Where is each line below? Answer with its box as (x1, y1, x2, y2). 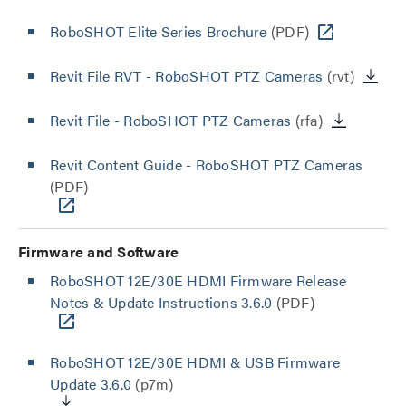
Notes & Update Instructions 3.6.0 (50, 292, 273, 313)
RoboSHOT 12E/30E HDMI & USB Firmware (50, 352, 340, 372)
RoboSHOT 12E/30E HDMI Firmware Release (50, 270, 347, 291)
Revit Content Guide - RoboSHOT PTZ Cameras (50, 154, 363, 175)
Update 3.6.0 (50, 373, 131, 394)
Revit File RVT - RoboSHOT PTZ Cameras (50, 65, 324, 86)
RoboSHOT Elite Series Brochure (50, 21, 267, 42)
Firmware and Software (18, 241, 179, 262)
